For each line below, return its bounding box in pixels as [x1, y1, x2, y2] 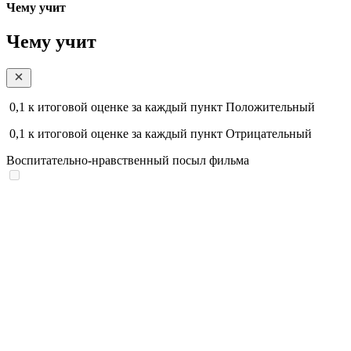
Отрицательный [226, 126, 312, 140]
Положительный [226, 100, 315, 114]
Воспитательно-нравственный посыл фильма [6, 153, 249, 167]
